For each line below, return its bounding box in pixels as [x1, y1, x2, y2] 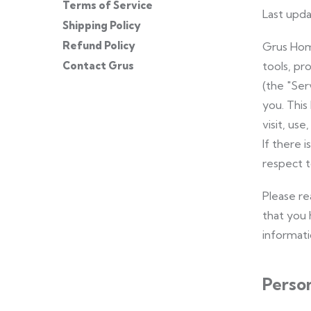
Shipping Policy [62, 19, 141, 32]
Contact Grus [62, 59, 134, 72]
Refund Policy [62, 39, 135, 52]
